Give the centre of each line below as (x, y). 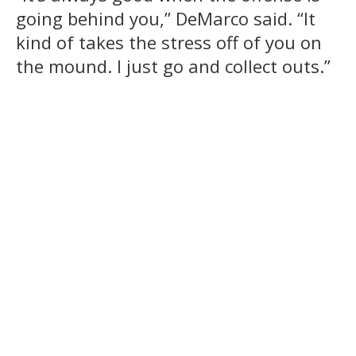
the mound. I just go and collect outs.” (173, 66)
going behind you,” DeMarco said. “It (166, 19)
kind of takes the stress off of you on (169, 43)
